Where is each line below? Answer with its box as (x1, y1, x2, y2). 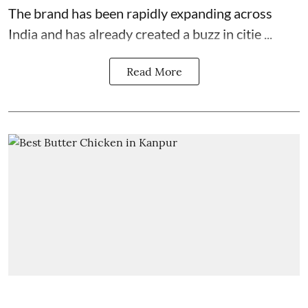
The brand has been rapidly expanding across (8, 4, 272, 21)
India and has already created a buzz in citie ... (8, 25, 272, 42)
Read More (126, 64, 182, 78)
